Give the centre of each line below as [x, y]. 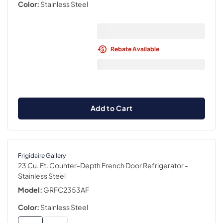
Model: [30, 190]
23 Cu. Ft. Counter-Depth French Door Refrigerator [101, 165]
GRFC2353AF [66, 190]
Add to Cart [111, 108]
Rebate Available [135, 49]
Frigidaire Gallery [42, 155]
